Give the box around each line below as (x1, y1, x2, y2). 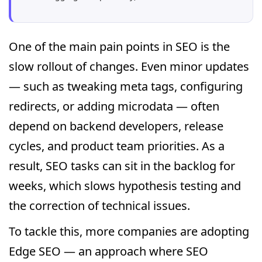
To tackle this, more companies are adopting (9, 223, 249, 239)
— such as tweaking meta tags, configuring (9, 78, 243, 94)
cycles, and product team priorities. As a (9, 138, 225, 154)
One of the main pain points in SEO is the (9, 39, 230, 54)
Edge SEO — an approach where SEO (9, 243, 208, 259)
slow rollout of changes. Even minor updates (9, 58, 249, 74)
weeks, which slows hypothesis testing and (9, 178, 241, 194)
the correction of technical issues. (9, 198, 190, 213)
